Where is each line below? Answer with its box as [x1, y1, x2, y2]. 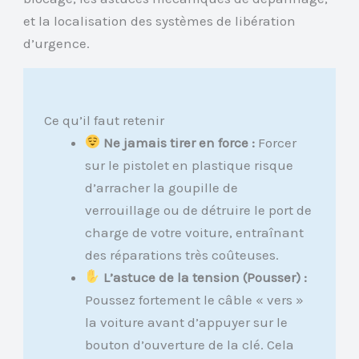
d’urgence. [23, 34, 91, 51]
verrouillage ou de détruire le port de [84, 201, 312, 218]
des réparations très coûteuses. [84, 246, 279, 263]
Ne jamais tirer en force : [103, 134, 256, 151]
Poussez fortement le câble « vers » [84, 291, 304, 308]
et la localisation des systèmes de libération [23, 12, 296, 29]
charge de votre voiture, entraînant [84, 224, 304, 240]
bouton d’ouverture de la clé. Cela [84, 336, 294, 353]
